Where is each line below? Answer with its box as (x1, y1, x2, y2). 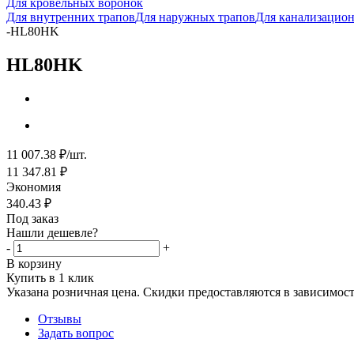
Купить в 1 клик (6, 270, 94, 284)
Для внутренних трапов (6, 10, 135, 24)
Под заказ (6, 211, 58, 225)
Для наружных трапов (135, 10, 255, 24)
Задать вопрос (38, 326, 114, 340)
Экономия (6, 179, 61, 194)
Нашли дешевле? (6, 225, 98, 239)
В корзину (6, 256, 62, 270)
